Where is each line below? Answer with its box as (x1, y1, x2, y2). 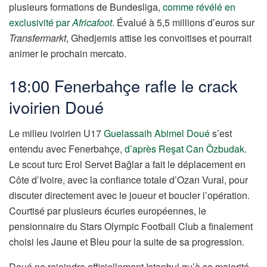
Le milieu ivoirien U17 (9, 126, 104, 141)
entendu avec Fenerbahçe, (9, 142, 125, 156)
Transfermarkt (9, 30, 66, 45)
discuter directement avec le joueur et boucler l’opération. (9, 188, 250, 203)
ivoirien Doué (9, 95, 104, 119)
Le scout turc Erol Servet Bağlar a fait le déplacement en (9, 157, 246, 172)
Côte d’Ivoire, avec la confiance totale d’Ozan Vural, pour (9, 173, 248, 187)
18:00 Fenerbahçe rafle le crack (9, 73, 238, 97)
